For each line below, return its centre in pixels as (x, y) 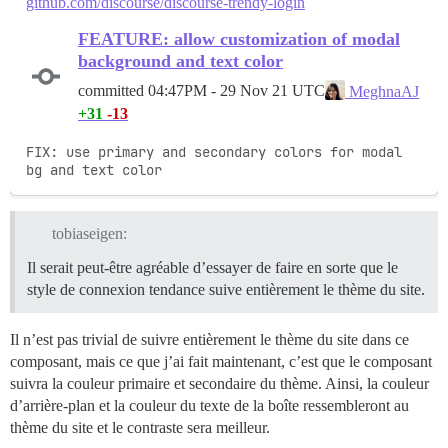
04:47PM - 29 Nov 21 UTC (236, 91)
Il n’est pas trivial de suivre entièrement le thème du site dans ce (209, 340)
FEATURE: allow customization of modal (239, 38)
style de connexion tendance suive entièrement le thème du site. (226, 290)
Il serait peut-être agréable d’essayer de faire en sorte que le (212, 268)
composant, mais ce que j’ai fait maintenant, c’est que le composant (221, 362)
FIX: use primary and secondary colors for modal (214, 151)
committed (113, 91)
